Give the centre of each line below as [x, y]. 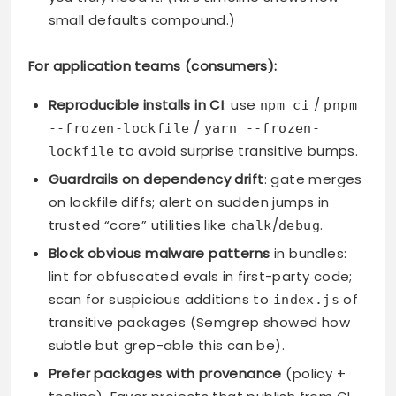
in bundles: [308, 253]
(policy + [313, 373]
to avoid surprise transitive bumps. [236, 150]
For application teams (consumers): [153, 65]
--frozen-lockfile [119, 128]
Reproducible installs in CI [136, 104]
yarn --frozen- [262, 128]
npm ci [285, 105]
